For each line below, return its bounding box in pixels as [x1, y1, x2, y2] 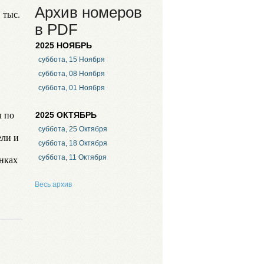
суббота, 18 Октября [38, 139, 107, 148]
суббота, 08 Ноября [38, 70, 105, 78]
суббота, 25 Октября [38, 125, 107, 134]
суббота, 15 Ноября [38, 55, 105, 64]
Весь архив [35, 180, 72, 189]
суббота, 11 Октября [38, 153, 107, 162]
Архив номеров [35, 4, 142, 21]
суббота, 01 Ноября [38, 84, 105, 93]
